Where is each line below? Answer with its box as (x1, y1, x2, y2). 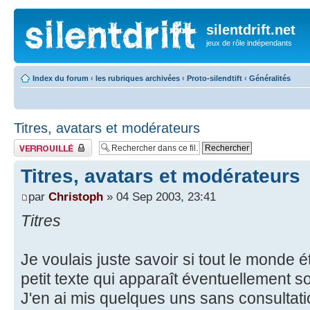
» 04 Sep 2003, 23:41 (103, 189, 216, 203)
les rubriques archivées (95, 73, 180, 82)
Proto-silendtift (187, 73, 242, 82)
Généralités (249, 73, 291, 82)
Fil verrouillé (14, 138, 54, 147)
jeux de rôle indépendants (206, 39, 292, 47)
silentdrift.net (206, 22, 295, 37)
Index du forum (33, 73, 89, 82)
